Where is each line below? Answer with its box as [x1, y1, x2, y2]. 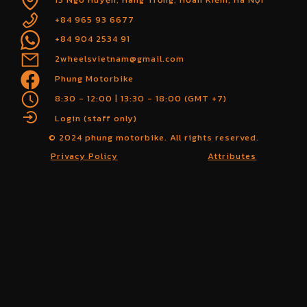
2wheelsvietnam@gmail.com [55, 52, 184, 66]
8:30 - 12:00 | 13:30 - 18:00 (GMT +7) [55, 91, 227, 105]
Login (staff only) [55, 111, 137, 125]
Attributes [208, 149, 257, 163]
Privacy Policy [50, 149, 118, 163]
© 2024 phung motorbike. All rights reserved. [48, 131, 259, 145]
